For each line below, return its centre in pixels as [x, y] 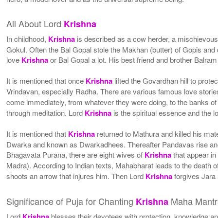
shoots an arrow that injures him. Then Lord [76, 176]
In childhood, [27, 38]
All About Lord [35, 23]
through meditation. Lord [46, 112]
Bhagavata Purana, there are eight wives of [76, 154]
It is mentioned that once [46, 80]
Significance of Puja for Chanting [71, 201]
